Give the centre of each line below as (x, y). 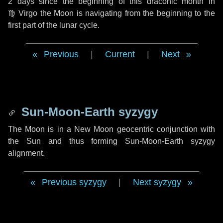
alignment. (26, 153)
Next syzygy (157, 182)
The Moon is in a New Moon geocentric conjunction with (111, 129)
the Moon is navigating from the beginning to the (126, 13)
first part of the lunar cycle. (54, 25)
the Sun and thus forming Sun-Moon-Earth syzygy (111, 141)
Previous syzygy (74, 182)
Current (120, 54)
